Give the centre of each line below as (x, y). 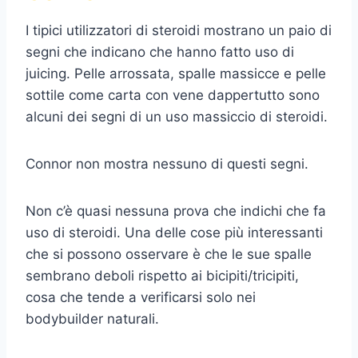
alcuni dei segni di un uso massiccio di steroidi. (177, 117)
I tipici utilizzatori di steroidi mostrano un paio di (179, 31)
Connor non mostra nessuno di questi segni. (167, 164)
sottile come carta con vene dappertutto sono (173, 95)
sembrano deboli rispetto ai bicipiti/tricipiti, (162, 276)
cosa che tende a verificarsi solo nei (141, 298)
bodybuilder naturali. (92, 319)
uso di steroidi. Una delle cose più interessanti (174, 233)
